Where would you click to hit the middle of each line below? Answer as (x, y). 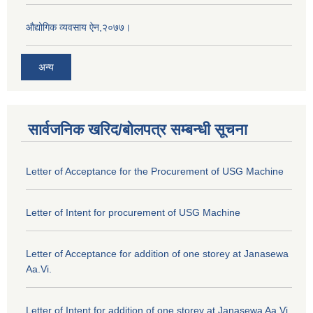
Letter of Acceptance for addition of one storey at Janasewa (157, 253)
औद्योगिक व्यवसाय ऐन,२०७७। (78, 28)
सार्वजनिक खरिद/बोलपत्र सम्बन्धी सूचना (138, 129)
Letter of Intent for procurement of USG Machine (133, 212)
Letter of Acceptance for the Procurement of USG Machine (155, 171)
